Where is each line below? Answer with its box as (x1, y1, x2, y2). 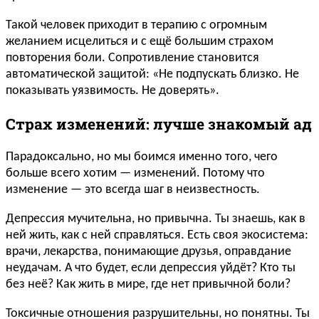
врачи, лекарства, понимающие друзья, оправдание (6, 245, 291, 259)
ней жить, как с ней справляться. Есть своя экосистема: (6, 229, 308, 243)
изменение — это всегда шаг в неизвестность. (6, 183, 260, 197)
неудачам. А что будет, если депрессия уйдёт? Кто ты (6, 261, 296, 276)
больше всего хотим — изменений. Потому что (6, 167, 265, 181)
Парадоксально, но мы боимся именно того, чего (6, 150, 278, 164)
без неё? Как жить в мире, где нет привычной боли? (6, 278, 291, 292)
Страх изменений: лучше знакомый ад (6, 114, 312, 135)
